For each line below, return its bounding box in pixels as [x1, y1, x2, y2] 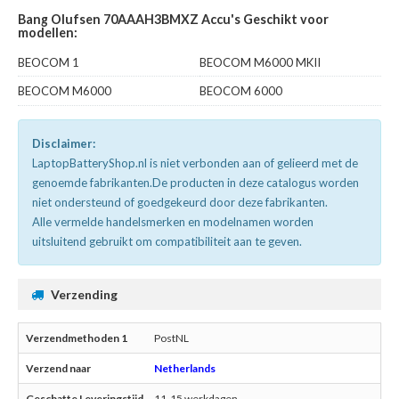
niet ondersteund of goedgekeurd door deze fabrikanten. [32, 195, 328, 210]
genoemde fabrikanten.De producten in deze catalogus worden [32, 175, 359, 191]
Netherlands [154, 362, 216, 376]
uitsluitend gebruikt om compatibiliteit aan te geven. [32, 234, 302, 249]
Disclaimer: [32, 136, 95, 151]
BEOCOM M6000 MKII [199, 55, 321, 70]
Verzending [51, 287, 118, 303]
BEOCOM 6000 [199, 84, 282, 99]
